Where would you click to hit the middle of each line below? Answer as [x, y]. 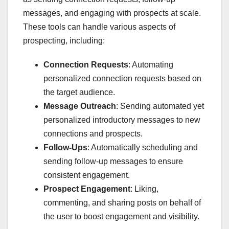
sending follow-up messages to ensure [113, 161]
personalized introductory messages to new [122, 120]
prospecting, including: [64, 40]
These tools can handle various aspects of [99, 27]
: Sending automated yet [160, 106]
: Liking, [144, 189]
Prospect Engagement [87, 189]
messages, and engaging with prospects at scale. [112, 13]
